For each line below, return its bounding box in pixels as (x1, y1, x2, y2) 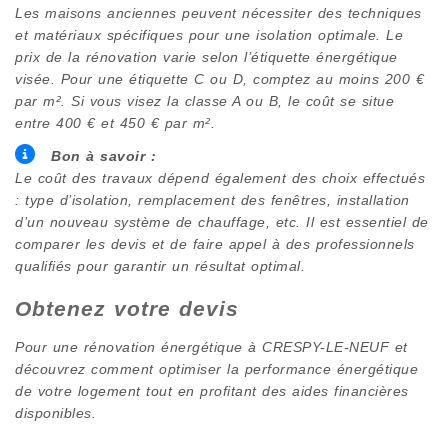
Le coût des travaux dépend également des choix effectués (15, 169, 425, 186)
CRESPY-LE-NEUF (262, 338, 389, 355)
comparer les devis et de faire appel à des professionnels (15, 235, 415, 252)
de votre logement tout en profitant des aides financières (15, 382, 409, 399)
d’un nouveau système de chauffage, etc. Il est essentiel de (15, 213, 429, 230)
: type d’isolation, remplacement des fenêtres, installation (15, 191, 410, 208)
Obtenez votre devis (15, 296, 239, 320)
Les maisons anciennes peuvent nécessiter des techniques (15, 4, 422, 21)
